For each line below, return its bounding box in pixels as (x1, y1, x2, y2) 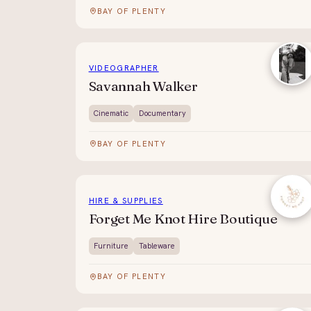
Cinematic (93, 108, 128, 118)
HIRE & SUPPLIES (88, 196, 163, 206)
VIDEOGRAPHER (88, 63, 159, 74)
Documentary (138, 108, 186, 118)
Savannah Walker (88, 78, 198, 95)
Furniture (93, 241, 128, 251)
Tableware (138, 241, 175, 251)
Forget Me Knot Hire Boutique (88, 210, 278, 228)
